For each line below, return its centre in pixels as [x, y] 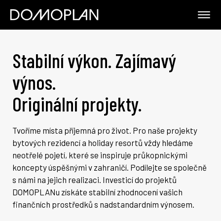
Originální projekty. [77, 104]
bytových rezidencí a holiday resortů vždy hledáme [103, 143]
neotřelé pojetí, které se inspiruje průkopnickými [100, 155]
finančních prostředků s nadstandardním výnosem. [103, 204]
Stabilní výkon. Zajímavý [94, 60]
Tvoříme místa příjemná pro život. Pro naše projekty [105, 130]
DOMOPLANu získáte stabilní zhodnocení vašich [97, 192]
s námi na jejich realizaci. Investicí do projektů [94, 180]
